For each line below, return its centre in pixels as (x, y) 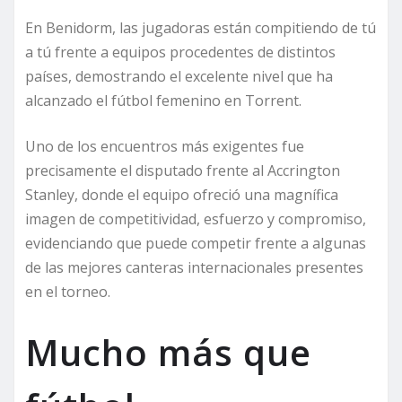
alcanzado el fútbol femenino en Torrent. (163, 100)
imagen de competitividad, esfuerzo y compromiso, (196, 218)
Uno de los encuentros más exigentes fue (165, 146)
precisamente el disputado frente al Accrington (183, 170)
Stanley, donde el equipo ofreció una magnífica (182, 194)
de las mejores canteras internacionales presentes (194, 267)
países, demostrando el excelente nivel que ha (179, 76)
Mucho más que (168, 352)
